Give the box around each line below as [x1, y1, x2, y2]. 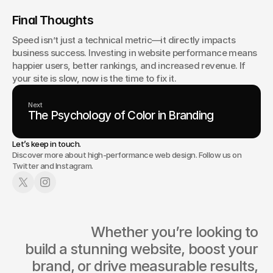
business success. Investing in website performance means [12, 47, 257, 58]
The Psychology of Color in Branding [28, 108, 214, 122]
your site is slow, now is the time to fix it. [12, 73, 176, 84]
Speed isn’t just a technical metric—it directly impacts [12, 34, 235, 46]
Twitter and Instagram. [12, 161, 93, 171]
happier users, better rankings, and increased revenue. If [12, 60, 246, 71]
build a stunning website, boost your [24, 240, 258, 258]
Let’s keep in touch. [12, 139, 81, 149]
